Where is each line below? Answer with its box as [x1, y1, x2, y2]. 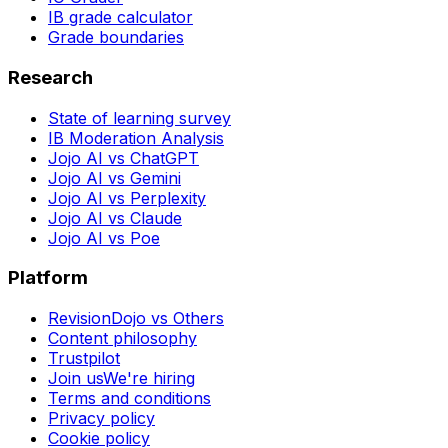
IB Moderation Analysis [48, 127, 224, 148]
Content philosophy [48, 328, 197, 349]
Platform [8, 266, 88, 290]
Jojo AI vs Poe [48, 227, 160, 248]
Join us [48, 368, 103, 389]
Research [8, 65, 93, 89]
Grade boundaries [48, 27, 184, 48]
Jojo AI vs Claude [48, 207, 182, 228]
